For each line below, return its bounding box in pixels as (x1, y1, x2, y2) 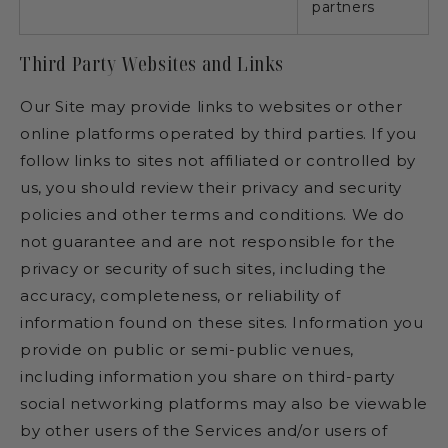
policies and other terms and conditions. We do (20, 205, 405, 225)
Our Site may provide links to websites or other (20, 97, 403, 117)
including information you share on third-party (20, 367, 395, 387)
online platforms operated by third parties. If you (20, 124, 418, 144)
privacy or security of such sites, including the (20, 259, 387, 279)
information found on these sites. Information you (20, 313, 424, 333)
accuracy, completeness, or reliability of (20, 286, 341, 306)
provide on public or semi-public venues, (20, 340, 355, 360)
